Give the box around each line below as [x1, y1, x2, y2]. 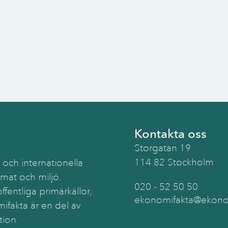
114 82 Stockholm [134, 156, 214, 168]
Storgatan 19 [134, 142, 191, 154]
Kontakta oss [134, 126, 207, 141]
